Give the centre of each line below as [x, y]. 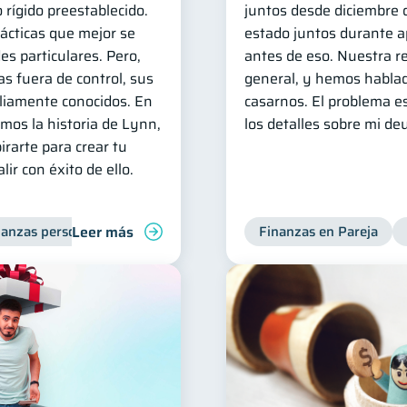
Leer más [103, 232]
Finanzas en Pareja [318, 232]
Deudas [161, 232]
